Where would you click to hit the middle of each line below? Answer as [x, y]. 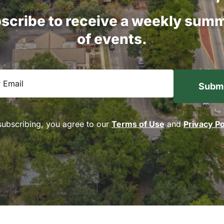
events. [120, 39]
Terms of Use [138, 124]
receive [91, 21]
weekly [156, 21]
